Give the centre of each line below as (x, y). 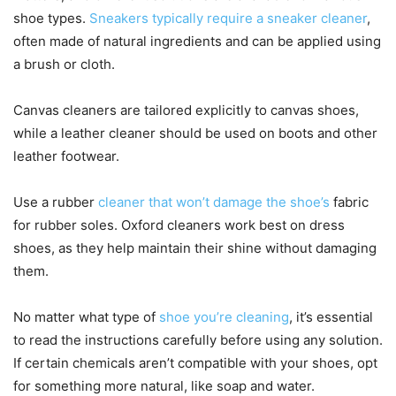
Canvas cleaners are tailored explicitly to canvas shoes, (186, 110)
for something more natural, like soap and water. (164, 385)
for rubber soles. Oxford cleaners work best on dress (179, 225)
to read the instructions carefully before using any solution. (198, 339)
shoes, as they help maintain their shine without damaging (195, 247)
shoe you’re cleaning (224, 316)
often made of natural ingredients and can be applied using (197, 41)
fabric (349, 202)
